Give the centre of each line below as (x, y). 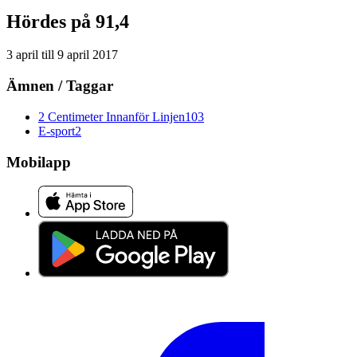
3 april (22, 55)
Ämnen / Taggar (60, 86)
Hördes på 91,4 (68, 21)
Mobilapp (39, 162)
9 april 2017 (88, 55)
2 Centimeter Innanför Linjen (112, 116)
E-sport (57, 131)
